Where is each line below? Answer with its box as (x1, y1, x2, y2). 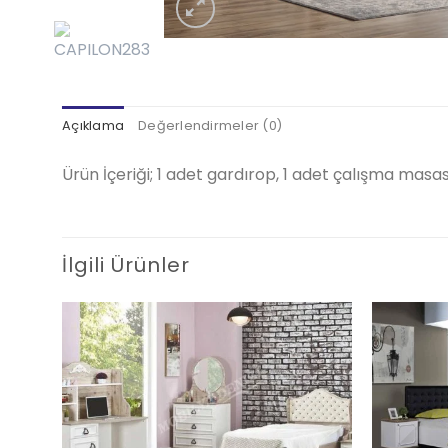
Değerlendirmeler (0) (138, 116, 283, 134)
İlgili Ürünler (62, 251, 190, 280)
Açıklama (62, 116, 125, 134)
